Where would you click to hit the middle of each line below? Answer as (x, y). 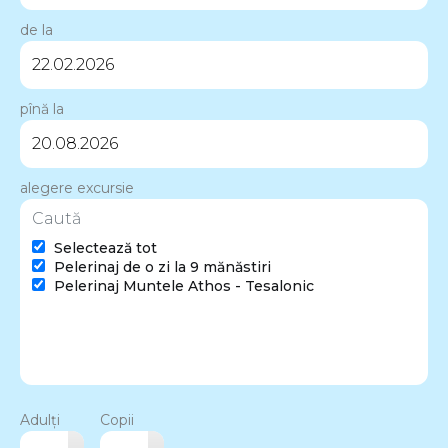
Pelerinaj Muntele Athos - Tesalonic (182, 285)
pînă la (42, 108)
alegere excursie (77, 187)
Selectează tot (103, 247)
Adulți (40, 419)
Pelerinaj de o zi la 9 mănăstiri (160, 266)
